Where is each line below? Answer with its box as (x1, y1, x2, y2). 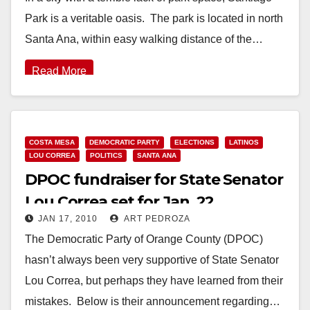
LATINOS (229, 138, 259, 146)
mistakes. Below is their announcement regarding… (25, 295, 280, 307)
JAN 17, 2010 (38, 213, 98, 224)
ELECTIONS (174, 138, 215, 146)
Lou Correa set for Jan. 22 (25, 192, 215, 211)
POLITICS (90, 151, 122, 159)
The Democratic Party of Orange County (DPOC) (25, 232, 263, 245)
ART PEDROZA (122, 213, 190, 224)
